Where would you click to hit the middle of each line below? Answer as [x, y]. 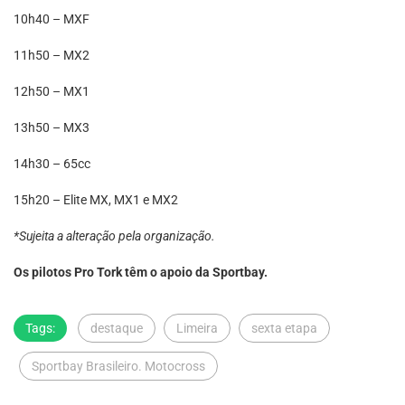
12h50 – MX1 [52, 91]
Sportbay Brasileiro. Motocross [118, 366]
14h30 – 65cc [52, 164]
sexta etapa [284, 328]
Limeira [197, 328]
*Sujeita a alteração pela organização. [114, 236]
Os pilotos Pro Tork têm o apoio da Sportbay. [141, 272]
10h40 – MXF [52, 19]
